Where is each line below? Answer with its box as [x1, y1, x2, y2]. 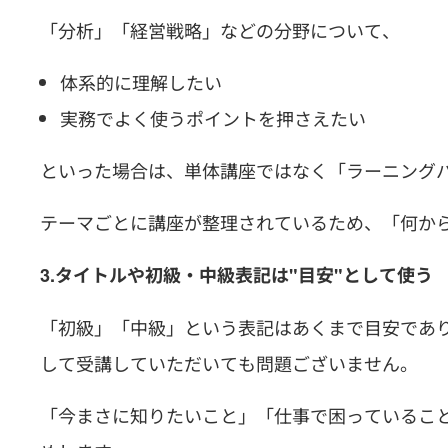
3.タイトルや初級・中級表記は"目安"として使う [40, 262, 433, 288]
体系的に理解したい [60, 69, 222, 95]
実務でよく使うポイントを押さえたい [60, 105, 366, 131]
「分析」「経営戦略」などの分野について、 [40, 17, 400, 43]
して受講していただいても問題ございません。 [40, 350, 418, 376]
